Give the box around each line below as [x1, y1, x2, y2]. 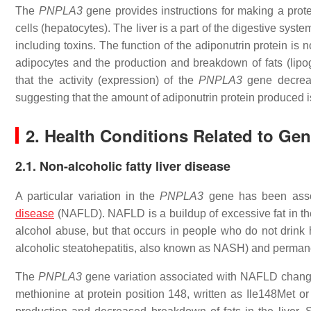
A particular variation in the [15, 190, 160, 202]
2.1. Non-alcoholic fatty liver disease [15, 157, 230, 175]
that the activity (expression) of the [15, 74, 199, 86]
